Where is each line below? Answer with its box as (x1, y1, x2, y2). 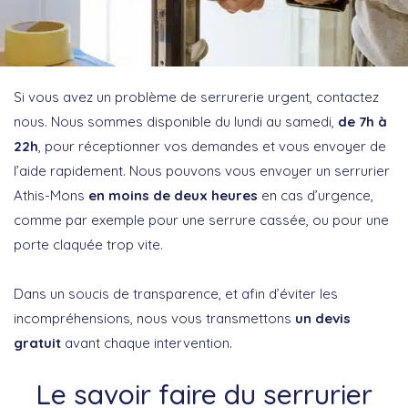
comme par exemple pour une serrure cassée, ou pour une (14, 211, 389, 229)
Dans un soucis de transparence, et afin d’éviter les (14, 285, 338, 303)
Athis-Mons (14, 187, 88, 205)
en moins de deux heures (88, 187, 258, 205)
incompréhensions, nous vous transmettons (14, 310, 295, 328)
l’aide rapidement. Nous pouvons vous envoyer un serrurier (14, 162, 390, 180)
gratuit (14, 334, 61, 352)
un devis (295, 310, 351, 328)
